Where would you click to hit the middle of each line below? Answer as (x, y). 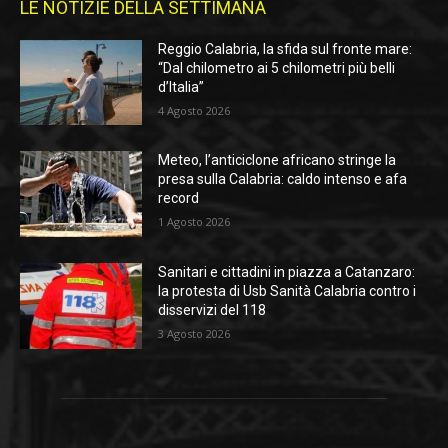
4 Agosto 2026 (194, 110)
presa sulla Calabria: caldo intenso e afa (283, 179)
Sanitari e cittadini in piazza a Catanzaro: (287, 272)
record (179, 198)
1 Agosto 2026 (194, 222)
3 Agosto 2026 (194, 334)
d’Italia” (181, 86)
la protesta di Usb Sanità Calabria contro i (287, 291)
